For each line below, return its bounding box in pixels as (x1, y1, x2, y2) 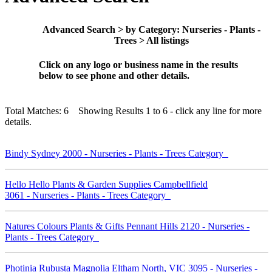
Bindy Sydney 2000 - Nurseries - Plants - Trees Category (5, 148, 228, 158)
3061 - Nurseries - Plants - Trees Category (5, 189, 171, 200)
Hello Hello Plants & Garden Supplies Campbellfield (5, 178, 208, 189)
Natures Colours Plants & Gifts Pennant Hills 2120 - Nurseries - (5, 220, 250, 231)
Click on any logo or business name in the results (39, 59, 238, 70)
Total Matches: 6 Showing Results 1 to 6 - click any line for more (5, 105, 262, 116)
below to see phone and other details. (39, 70, 189, 81)
